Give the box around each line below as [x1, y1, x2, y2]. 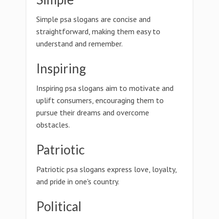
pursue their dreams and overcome [36, 108, 149, 117]
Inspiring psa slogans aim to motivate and [36, 83, 174, 93]
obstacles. [36, 120, 70, 130]
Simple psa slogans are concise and [36, 14, 151, 24]
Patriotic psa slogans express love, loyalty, [36, 164, 176, 174]
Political [36, 198, 82, 214]
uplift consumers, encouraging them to [36, 95, 164, 105]
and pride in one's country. [36, 176, 119, 186]
